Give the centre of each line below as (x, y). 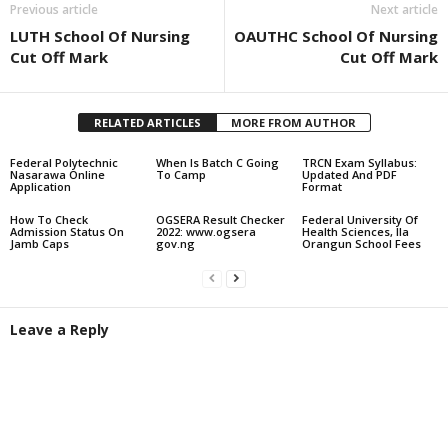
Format (321, 186)
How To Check (49, 219)
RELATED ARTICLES (147, 122)
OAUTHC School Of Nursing (336, 36)
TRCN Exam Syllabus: (359, 162)
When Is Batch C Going (217, 162)
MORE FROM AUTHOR (293, 122)
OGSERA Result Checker (220, 219)
